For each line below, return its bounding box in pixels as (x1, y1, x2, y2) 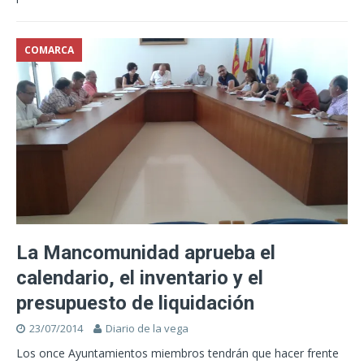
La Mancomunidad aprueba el (16, 241, 275, 265)
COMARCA (24, 43, 74, 58)
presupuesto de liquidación (16, 292, 254, 315)
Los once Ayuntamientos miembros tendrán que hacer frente (16, 345, 339, 362)
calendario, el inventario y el (16, 266, 263, 290)
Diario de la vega (106, 321, 188, 336)
